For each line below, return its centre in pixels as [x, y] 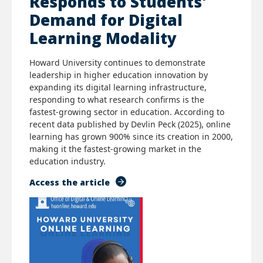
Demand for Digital [106, 20]
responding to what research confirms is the [117, 99]
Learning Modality [103, 38]
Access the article [70, 182]
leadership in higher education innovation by [119, 75]
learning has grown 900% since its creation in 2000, [131, 136]
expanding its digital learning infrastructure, [118, 87]
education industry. [68, 161]
